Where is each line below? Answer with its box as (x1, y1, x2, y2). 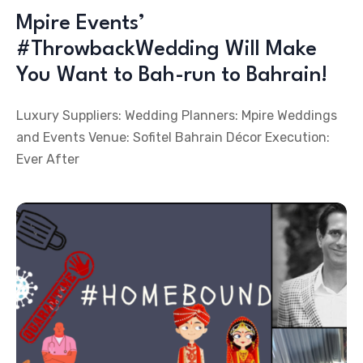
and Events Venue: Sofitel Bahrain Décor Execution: (16, 130, 330, 145)
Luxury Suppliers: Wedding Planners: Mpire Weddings (16, 108, 337, 123)
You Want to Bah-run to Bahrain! (16, 65, 327, 86)
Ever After (16, 152, 79, 167)
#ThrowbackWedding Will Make (16, 39, 317, 60)
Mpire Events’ (16, 13, 144, 34)
